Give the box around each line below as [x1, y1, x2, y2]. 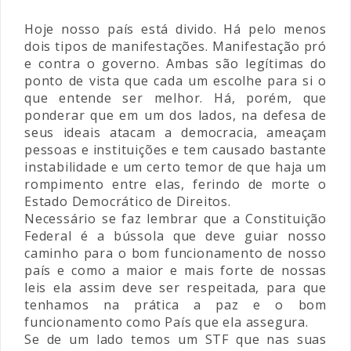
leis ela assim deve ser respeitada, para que [24, 279, 327, 296]
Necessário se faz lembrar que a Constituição [24, 210, 327, 227]
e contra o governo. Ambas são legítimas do [24, 55, 327, 72]
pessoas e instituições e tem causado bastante [24, 141, 327, 158]
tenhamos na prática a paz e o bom [24, 296, 327, 313]
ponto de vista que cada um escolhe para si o [24, 72, 327, 89]
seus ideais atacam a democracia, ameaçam [24, 124, 327, 141]
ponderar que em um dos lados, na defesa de [24, 107, 327, 124]
